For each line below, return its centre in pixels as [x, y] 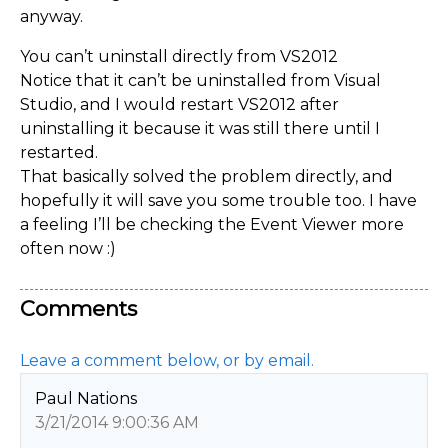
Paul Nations [85, 399]
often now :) [68, 248]
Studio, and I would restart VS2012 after [179, 104]
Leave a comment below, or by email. [167, 360]
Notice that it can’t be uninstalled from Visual [200, 80]
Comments [78, 308]
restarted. [59, 152]
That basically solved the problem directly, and [206, 176]
